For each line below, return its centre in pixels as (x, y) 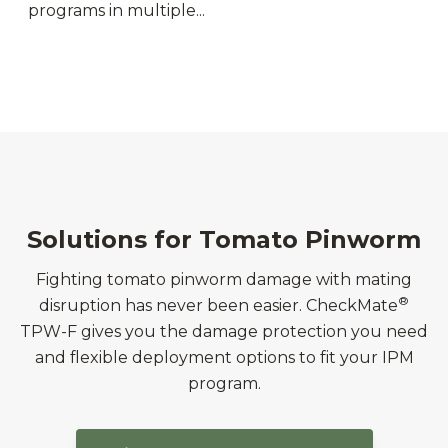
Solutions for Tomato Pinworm (224, 240)
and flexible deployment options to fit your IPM (224, 358)
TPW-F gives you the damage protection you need (224, 332)
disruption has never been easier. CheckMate (218, 306)
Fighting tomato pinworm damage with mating (224, 280)
